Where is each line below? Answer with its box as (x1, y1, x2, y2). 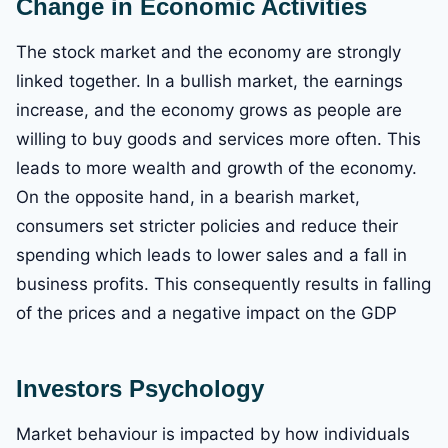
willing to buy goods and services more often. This (16, 129, 421, 150)
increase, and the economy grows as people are (16, 100, 402, 121)
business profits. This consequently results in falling (16, 274, 431, 295)
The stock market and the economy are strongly (16, 42, 401, 63)
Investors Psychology (16, 375, 264, 403)
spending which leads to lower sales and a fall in (16, 245, 407, 266)
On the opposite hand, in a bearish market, (16, 187, 360, 208)
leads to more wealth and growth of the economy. (16, 158, 417, 179)
